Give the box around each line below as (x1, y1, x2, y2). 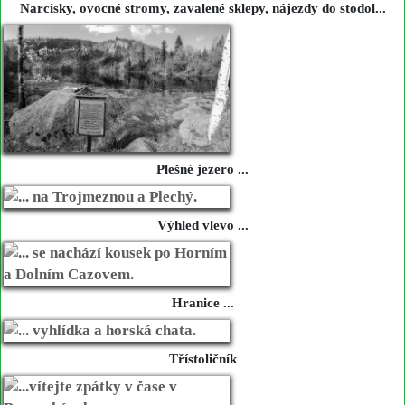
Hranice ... (171, 296, 234, 311)
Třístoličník (168, 352, 237, 367)
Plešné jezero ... (156, 162, 249, 177)
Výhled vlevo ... (156, 218, 249, 233)
